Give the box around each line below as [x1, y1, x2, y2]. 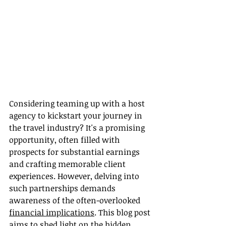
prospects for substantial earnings [9, 146, 142, 158]
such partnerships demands [9, 183, 118, 194]
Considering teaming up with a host [9, 98, 147, 109]
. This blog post [94, 207, 152, 218]
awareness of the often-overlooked [9, 195, 142, 206]
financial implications [9, 207, 94, 218]
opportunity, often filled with [9, 134, 122, 146]
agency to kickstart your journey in [9, 110, 144, 122]
